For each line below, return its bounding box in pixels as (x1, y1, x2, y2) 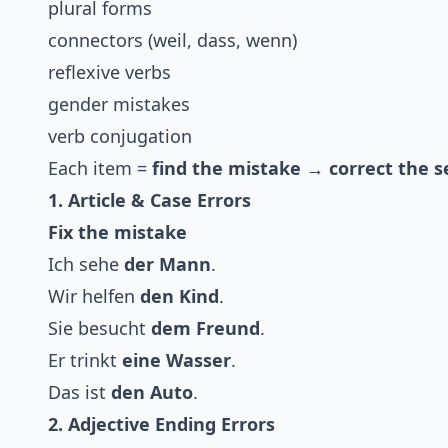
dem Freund (151, 316, 260, 341)
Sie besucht (48, 316, 151, 341)
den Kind (140, 284, 219, 309)
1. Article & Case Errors (48, 188, 251, 213)
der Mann (124, 252, 211, 277)
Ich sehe (48, 252, 124, 277)
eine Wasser (122, 348, 231, 373)
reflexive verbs (48, 60, 171, 85)
